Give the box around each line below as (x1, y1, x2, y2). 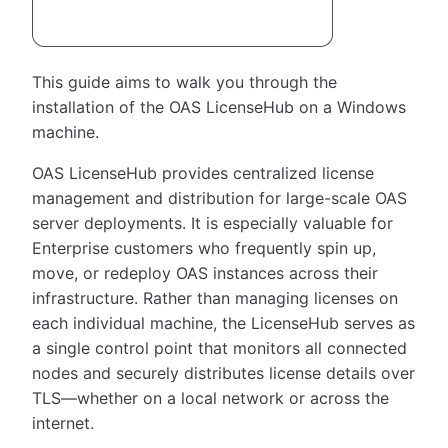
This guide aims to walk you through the (32, 71, 337, 92)
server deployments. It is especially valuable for (32, 212, 393, 233)
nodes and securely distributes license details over (32, 362, 415, 383)
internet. (32, 412, 94, 433)
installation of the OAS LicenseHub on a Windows (32, 96, 406, 117)
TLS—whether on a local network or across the (32, 387, 389, 408)
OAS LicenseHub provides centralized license (32, 162, 374, 183)
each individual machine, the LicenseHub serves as (32, 312, 415, 333)
